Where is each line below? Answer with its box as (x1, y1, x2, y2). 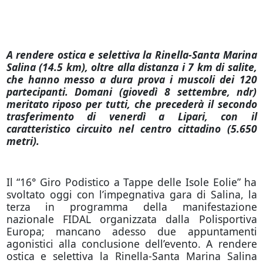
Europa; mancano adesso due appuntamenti (6, 224, 257, 238)
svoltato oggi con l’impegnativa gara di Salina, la (6, 187, 257, 201)
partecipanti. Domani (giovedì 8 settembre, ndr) (6, 85, 257, 99)
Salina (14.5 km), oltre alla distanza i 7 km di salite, (6, 60, 257, 74)
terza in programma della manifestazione (6, 200, 257, 214)
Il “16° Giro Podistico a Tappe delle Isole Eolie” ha (6, 175, 257, 189)
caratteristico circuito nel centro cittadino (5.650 (6, 122, 257, 136)
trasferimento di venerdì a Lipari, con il (6, 109, 257, 123)
